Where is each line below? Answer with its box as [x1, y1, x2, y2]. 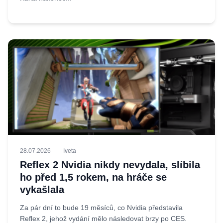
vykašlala [20, 184, 64, 195]
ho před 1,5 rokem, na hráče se [20, 172, 167, 183]
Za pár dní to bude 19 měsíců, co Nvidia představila [20, 204, 183, 212]
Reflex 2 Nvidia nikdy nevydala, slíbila [20, 159, 200, 170]
